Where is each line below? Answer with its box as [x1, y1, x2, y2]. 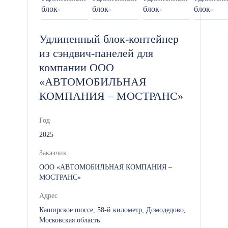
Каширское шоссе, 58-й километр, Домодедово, [39, 206, 186, 214]
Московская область [39, 216, 100, 224]
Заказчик [39, 149, 67, 157]
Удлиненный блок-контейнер [39, 33, 179, 45]
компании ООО [39, 61, 114, 74]
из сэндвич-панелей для [39, 47, 153, 60]
